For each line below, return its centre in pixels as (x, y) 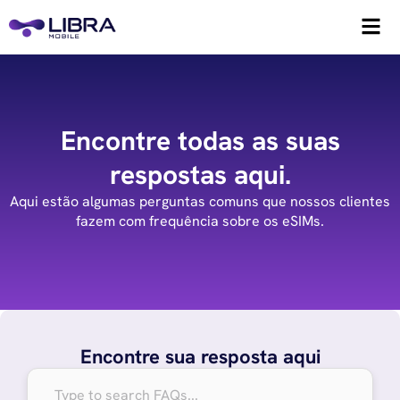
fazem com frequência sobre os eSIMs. (200, 221)
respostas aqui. (200, 175)
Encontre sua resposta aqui (200, 357)
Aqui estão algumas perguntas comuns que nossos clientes (200, 201)
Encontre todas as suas (200, 141)
